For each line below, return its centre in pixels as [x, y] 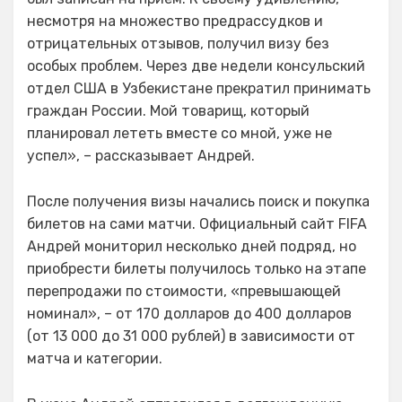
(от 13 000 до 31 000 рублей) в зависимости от [191, 336]
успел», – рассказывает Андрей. [141, 156]
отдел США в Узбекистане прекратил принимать [199, 88]
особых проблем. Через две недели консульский [196, 66]
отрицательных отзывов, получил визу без [178, 44]
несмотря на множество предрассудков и [175, 21]
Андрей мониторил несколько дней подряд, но [192, 246]
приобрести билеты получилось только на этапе [197, 269]
